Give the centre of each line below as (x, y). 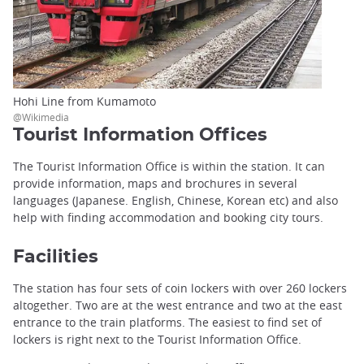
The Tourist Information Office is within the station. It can (169, 166)
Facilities (56, 256)
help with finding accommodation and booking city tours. (168, 217)
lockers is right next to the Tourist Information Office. (157, 339)
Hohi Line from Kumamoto (84, 101)
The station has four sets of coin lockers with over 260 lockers (180, 288)
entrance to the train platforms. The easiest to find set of (167, 322)
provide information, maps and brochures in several (155, 183)
